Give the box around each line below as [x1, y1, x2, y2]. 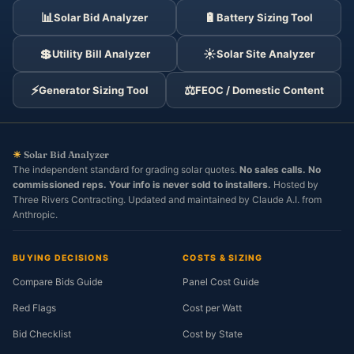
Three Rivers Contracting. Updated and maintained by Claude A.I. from [13, 194, 322, 205]
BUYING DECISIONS [13, 253, 110, 263]
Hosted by [271, 179, 318, 190]
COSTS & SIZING [183, 253, 263, 263]
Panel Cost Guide [183, 276, 259, 288]
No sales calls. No [239, 164, 321, 175]
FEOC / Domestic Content [194, 83, 324, 96]
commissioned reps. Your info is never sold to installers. [13, 179, 271, 190]
